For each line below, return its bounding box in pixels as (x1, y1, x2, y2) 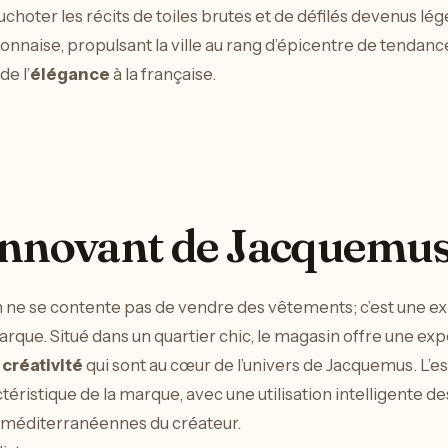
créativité (2, 354, 83, 375)
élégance (30, 64, 110, 84)
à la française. (110, 64, 216, 84)
